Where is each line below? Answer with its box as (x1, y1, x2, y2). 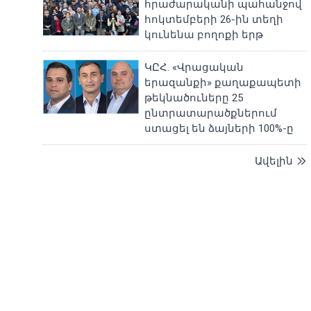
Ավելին (255, 155, 293, 167)
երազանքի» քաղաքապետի (144, 76, 302, 89)
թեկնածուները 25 (144, 92, 244, 104)
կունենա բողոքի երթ (144, 28, 264, 41)
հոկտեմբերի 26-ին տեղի (144, 13, 284, 26)
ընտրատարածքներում (144, 107, 278, 119)
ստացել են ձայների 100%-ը (144, 122, 294, 135)
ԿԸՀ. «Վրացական (144, 61, 244, 74)
